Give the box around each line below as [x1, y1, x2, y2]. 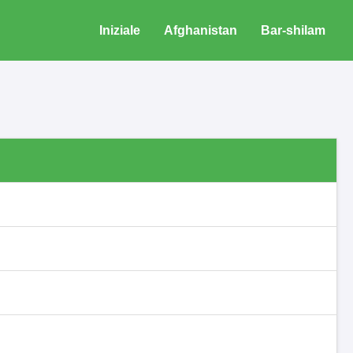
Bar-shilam [261, 24, 325, 37]
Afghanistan [164, 24, 237, 37]
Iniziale [99, 24, 140, 37]
